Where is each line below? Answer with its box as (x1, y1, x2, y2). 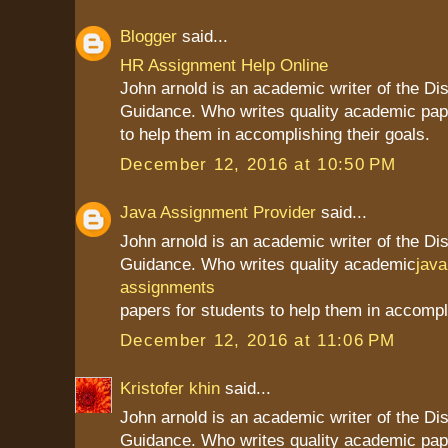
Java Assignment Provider (120, 201, 316, 222)
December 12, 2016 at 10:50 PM (120, 153, 397, 174)
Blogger (120, 25, 177, 46)
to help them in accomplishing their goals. (120, 124, 430, 145)
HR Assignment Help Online (120, 55, 328, 76)
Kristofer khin (120, 377, 220, 398)
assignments (120, 277, 215, 298)
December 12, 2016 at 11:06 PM (120, 329, 396, 350)
